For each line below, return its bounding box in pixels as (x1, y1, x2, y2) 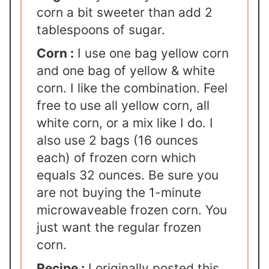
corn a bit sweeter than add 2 (37, 5, 213, 20)
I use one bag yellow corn (74, 46, 229, 61)
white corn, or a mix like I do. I (37, 115, 214, 131)
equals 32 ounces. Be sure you (37, 168, 219, 183)
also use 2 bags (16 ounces (37, 133, 199, 148)
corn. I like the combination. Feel (37, 80, 228, 96)
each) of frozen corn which (37, 150, 196, 166)
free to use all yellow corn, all (37, 98, 210, 113)
